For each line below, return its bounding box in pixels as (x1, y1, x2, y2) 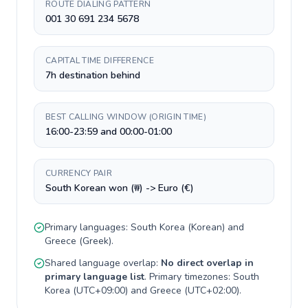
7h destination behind (45, 69, 140, 82)
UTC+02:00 (188, 284, 236, 297)
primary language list (45, 270, 144, 283)
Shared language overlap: (45, 256, 161, 269)
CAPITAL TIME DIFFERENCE (45, 55, 154, 66)
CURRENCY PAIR (45, 168, 112, 179)
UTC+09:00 (76, 284, 125, 297)
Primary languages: (45, 221, 131, 234)
